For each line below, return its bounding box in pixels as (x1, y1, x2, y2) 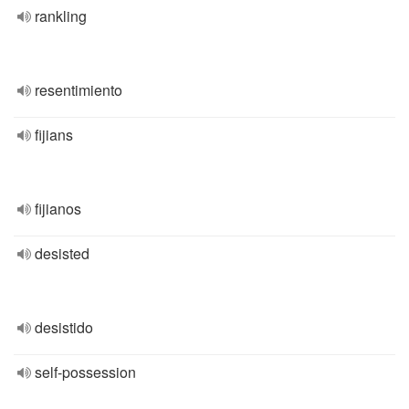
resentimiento (35, 79, 122, 100)
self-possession (35, 362, 136, 383)
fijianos (35, 198, 81, 219)
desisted (35, 243, 89, 264)
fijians (35, 124, 73, 145)
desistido (35, 317, 93, 338)
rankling (35, 5, 87, 26)
